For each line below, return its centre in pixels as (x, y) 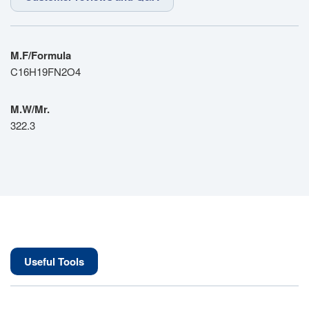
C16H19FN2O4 (46, 71)
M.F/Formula (41, 55)
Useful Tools (54, 261)
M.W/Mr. (30, 109)
